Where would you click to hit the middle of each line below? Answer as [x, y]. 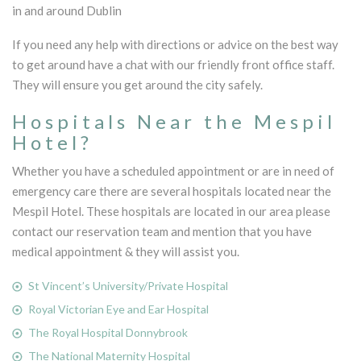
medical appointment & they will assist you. [126, 251]
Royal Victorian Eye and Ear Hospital [118, 309]
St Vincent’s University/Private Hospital [128, 285]
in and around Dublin [67, 10]
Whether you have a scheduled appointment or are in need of [173, 170]
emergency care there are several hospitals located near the [172, 191]
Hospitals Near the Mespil [174, 121]
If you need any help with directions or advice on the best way [175, 44]
